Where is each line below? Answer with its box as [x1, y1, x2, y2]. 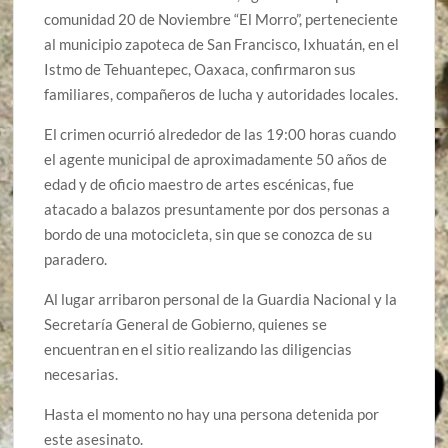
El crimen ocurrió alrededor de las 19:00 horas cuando [44, 124, 397, 143]
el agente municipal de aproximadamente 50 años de [44, 149, 388, 168]
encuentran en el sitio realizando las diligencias [44, 339, 353, 358]
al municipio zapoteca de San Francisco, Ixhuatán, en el [44, 34, 400, 53]
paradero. [44, 249, 108, 268]
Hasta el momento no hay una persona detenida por [44, 404, 380, 423]
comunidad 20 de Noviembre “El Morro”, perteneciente [44, 9, 399, 28]
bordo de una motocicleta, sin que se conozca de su [44, 224, 373, 243]
